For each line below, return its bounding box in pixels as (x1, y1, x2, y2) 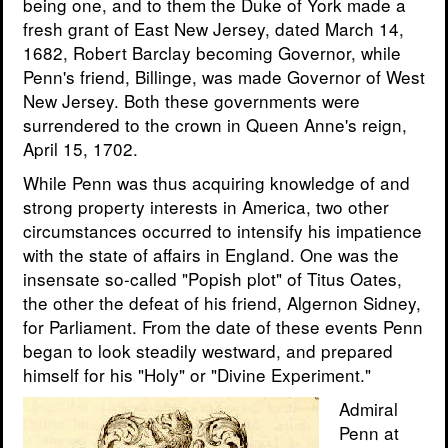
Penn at (339, 420, 399, 446)
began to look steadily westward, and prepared (23, 338, 393, 364)
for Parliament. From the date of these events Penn (23, 314, 423, 340)
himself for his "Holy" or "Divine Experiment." (23, 362, 371, 388)
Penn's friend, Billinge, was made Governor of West (23, 64, 425, 90)
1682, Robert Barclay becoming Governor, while (23, 40, 401, 66)
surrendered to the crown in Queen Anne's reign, (23, 112, 407, 138)
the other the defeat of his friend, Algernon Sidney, (23, 290, 421, 316)
